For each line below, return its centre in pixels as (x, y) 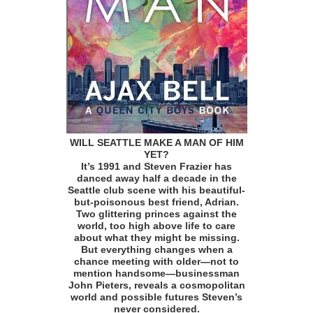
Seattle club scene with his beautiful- (156, 190)
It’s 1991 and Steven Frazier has (156, 167)
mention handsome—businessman (156, 274)
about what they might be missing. (156, 238)
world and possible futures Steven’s (156, 297)
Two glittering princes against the (156, 214)
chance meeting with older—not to (156, 262)
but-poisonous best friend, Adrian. (156, 202)
